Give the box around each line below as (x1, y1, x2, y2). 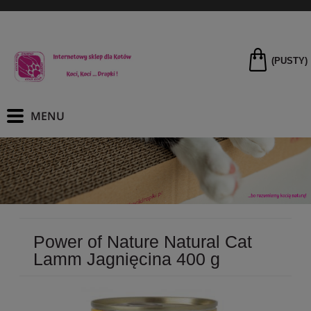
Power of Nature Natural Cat (33, 231, 252, 251)
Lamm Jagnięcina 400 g (33, 249, 220, 269)
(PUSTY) (271, 56, 308, 66)
